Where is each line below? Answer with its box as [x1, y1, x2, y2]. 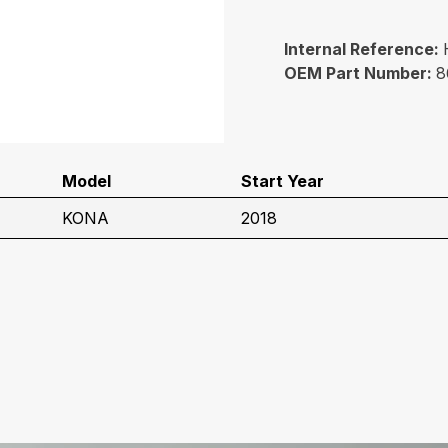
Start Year [240, 171, 324, 191]
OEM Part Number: [284, 63, 436, 83]
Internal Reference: [284, 39, 443, 59]
